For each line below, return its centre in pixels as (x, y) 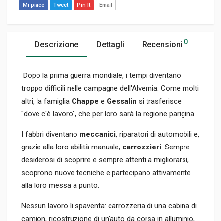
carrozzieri (142, 147)
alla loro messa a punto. (60, 186)
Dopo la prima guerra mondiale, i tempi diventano (101, 76)
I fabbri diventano (50, 134)
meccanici (98, 134)
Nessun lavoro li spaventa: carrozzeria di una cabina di (109, 206)
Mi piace (34, 5)
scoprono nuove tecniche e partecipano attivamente (106, 173)
